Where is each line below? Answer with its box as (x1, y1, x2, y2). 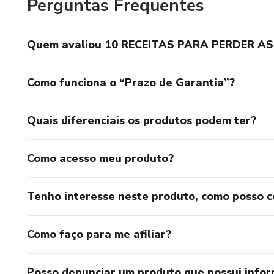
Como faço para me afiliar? (27, 227, 171, 242)
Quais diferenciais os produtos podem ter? (27, 113, 256, 128)
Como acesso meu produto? (27, 151, 174, 166)
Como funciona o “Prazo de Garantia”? (27, 75, 235, 90)
